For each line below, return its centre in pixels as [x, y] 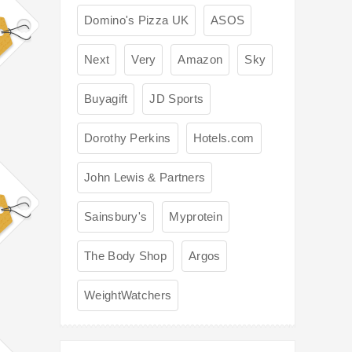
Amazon [200, 60]
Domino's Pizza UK [137, 20]
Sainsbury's [116, 217]
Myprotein [196, 217]
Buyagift [106, 99]
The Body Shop [125, 256]
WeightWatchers [128, 295]
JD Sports [177, 99]
